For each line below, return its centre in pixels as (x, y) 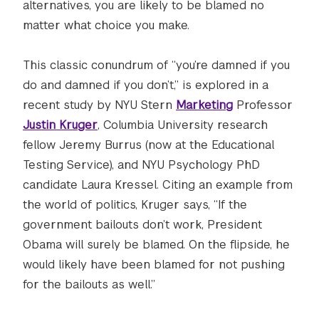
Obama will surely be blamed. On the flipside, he (156, 245)
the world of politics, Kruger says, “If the (135, 205)
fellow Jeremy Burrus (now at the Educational (148, 145)
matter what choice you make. (106, 25)
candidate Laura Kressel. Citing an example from (158, 185)
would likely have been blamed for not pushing (154, 265)
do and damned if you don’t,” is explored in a (146, 85)
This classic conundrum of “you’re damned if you (156, 65)
